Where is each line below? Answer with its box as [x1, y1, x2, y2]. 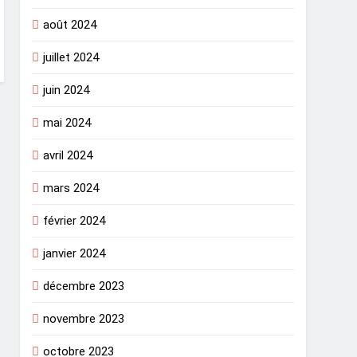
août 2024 [43, 18, 97, 33]
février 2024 [43, 214, 106, 229]
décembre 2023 [43, 279, 125, 294]
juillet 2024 [43, 50, 100, 65]
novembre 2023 [43, 312, 125, 327]
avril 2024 [43, 148, 93, 163]
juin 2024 [43, 83, 90, 98]
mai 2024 [43, 116, 92, 131]
